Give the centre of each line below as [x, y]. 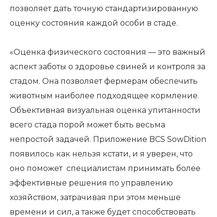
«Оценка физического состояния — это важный [108, 52]
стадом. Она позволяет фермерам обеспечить [104, 81]
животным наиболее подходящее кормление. [104, 96]
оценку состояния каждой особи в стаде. [94, 23]
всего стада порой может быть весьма [87, 125]
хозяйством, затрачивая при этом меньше [95, 197]
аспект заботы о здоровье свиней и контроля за [108, 67]
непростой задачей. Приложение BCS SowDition [108, 139]
